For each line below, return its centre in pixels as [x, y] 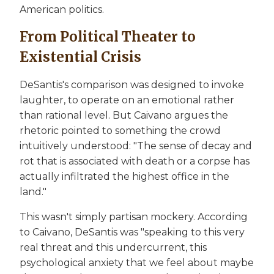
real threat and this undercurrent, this [113, 247]
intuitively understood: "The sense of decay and [136, 146]
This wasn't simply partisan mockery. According [134, 217]
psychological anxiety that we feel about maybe [137, 262]
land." [33, 191]
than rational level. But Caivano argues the [124, 115]
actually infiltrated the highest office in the [124, 176]
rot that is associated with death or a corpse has [135, 161]
